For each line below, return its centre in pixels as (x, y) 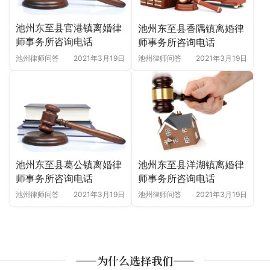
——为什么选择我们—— (135, 260)
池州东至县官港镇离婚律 (69, 28)
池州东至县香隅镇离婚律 (191, 28)
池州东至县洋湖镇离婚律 (191, 164)
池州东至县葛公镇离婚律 (69, 164)
